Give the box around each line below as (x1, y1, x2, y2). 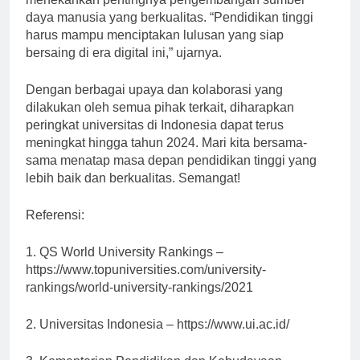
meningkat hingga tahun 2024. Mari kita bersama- (26, 149, 307, 164)
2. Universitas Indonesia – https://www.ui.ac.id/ (26, 331, 289, 346)
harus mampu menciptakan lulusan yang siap (26, 42, 284, 56)
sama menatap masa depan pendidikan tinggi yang (26, 167, 317, 182)
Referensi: (26, 222, 84, 236)
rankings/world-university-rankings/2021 (26, 294, 253, 309)
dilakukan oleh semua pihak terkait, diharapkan (26, 114, 294, 129)
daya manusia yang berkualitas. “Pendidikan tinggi (26, 24, 313, 39)
